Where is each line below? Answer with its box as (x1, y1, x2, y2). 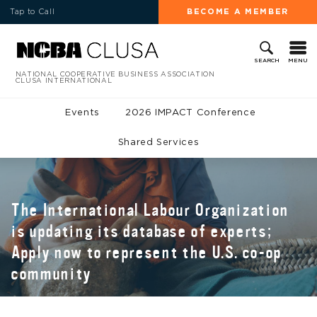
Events (65, 108, 100, 117)
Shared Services (117, 137, 200, 147)
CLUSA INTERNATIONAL (15, 76, 113, 84)
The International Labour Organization (11, 200, 289, 221)
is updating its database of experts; (11, 221, 272, 242)
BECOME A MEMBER (187, 7, 289, 16)
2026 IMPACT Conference (125, 108, 256, 117)
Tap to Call (10, 7, 55, 16)
